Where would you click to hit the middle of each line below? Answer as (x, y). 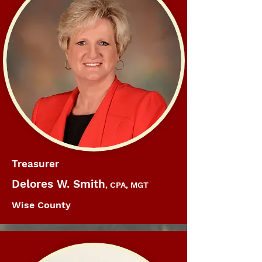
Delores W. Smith (58, 184)
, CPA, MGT (127, 185)
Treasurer (35, 164)
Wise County (41, 205)
